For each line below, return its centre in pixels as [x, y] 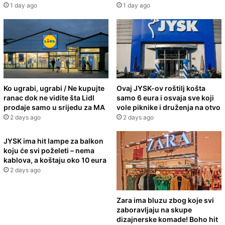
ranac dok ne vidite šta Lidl [49, 97]
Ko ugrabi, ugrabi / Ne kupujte [54, 88]
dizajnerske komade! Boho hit [167, 219]
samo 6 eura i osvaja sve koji [165, 97]
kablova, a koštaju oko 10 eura [55, 160]
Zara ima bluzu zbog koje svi [165, 200]
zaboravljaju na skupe [154, 209]
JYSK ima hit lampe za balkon [53, 141]
